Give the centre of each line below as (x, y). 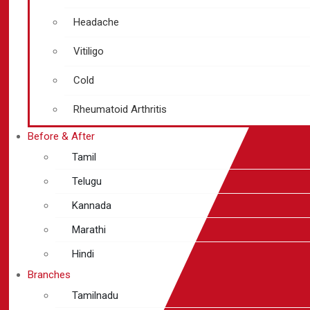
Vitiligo (89, 51)
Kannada (92, 206)
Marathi (89, 230)
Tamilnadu (95, 295)
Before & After (61, 136)
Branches (49, 275)
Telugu (87, 181)
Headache (96, 22)
